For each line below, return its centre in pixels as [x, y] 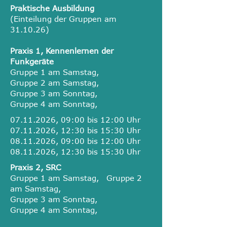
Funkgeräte [32, 61]
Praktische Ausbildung [52, 8]
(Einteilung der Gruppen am [63, 19]
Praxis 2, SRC [35, 167]
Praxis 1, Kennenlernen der [62, 51]
